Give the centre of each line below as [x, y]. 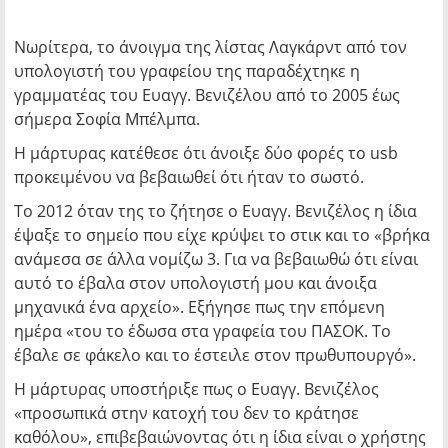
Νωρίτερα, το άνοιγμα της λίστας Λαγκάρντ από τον [210, 47]
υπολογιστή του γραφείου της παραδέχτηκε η [187, 71]
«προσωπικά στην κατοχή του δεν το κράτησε [186, 413]
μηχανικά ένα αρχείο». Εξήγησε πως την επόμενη [199, 307]
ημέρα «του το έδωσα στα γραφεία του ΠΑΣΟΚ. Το [202, 331]
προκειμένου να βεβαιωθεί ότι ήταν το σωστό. [189, 177]
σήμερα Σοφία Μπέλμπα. [107, 119]
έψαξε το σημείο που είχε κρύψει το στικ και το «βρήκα [222, 235]
